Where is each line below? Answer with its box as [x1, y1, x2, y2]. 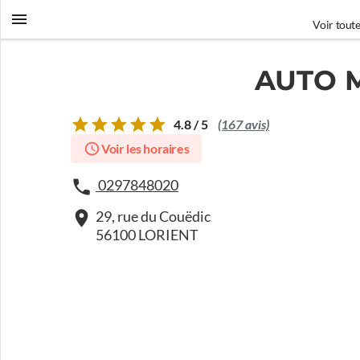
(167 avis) [218, 117, 269, 133]
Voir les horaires [100, 141, 190, 156]
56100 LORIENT [96, 227, 198, 243]
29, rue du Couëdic [96, 208, 211, 225]
